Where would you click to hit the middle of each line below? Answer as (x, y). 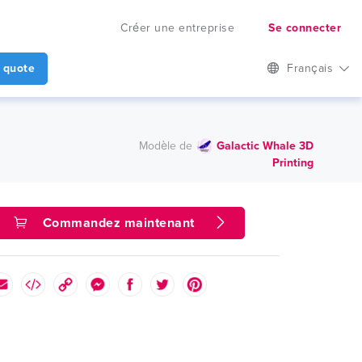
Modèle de (166, 145)
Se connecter (305, 28)
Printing (293, 162)
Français (312, 68)
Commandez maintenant (116, 223)
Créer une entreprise (177, 28)
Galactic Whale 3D (265, 145)
